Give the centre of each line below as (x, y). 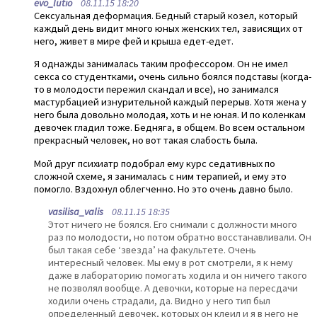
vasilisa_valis (76, 212)
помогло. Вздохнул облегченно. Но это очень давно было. (163, 189)
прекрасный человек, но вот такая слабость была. (146, 140)
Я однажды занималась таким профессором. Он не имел (161, 64)
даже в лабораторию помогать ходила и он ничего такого (178, 276)
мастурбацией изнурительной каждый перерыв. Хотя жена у (170, 102)
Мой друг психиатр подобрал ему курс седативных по (155, 163)
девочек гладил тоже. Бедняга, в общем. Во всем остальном (169, 128)
